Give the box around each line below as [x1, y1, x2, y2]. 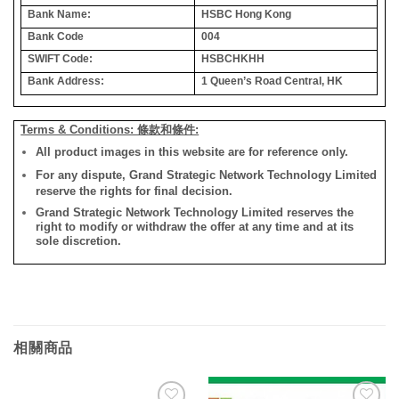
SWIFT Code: [28, 52, 94, 65]
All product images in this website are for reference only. [36, 144, 349, 159]
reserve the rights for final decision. [36, 183, 233, 198]
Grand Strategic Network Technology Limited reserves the [36, 205, 354, 219]
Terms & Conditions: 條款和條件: [20, 122, 199, 136]
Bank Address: [28, 74, 105, 87]
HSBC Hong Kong [201, 7, 292, 20]
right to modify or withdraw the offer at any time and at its [36, 219, 354, 233]
